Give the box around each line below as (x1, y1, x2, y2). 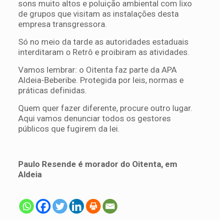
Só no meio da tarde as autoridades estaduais (18, 36, 189, 47)
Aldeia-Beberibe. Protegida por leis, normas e (18, 75, 184, 85)
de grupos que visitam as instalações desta (18, 8, 179, 19)
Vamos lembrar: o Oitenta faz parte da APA (18, 64, 177, 75)
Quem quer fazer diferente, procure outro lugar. (18, 103, 192, 113)
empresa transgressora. (18, 19, 107, 29)
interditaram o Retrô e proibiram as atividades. (18, 47, 190, 57)
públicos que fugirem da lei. (18, 123, 120, 134)
